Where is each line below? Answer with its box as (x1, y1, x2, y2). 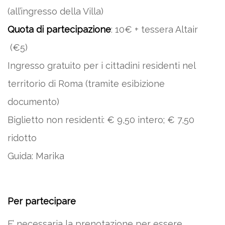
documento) (8, 96, 59, 107)
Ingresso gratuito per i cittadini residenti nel (8, 60, 195, 71)
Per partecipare (8, 196, 76, 206)
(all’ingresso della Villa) (8, 6, 103, 17)
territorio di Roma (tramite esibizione (8, 78, 165, 89)
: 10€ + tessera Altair (111, 24, 198, 35)
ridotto (8, 133, 37, 143)
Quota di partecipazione (8, 24, 111, 35)
